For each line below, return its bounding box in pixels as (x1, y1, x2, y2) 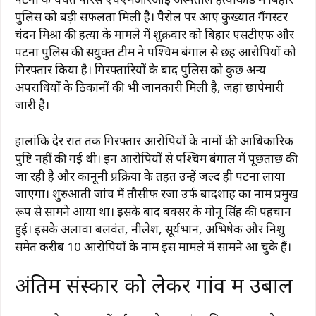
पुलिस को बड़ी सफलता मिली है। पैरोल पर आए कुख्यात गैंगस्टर (15, 8, 288, 25)
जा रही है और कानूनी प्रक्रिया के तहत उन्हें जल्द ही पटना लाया (15, 167, 285, 184)
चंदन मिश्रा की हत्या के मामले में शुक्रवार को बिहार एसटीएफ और (15, 26, 294, 42)
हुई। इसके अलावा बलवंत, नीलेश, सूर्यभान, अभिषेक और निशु (15, 220, 285, 237)
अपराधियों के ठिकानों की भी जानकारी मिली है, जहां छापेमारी (15, 79, 284, 95)
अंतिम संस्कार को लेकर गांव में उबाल (15, 271, 293, 298)
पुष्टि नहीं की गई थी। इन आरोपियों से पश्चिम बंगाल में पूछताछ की (15, 150, 298, 166)
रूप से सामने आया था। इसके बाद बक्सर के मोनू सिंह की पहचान (15, 202, 291, 219)
